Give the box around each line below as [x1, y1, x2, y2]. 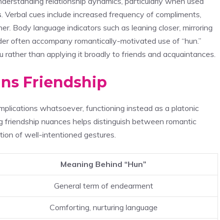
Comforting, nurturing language [49, 202, 158, 212]
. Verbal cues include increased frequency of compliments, [1, 9, 201, 19]
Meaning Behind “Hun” [60, 159, 146, 169]
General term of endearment [54, 180, 153, 191]
